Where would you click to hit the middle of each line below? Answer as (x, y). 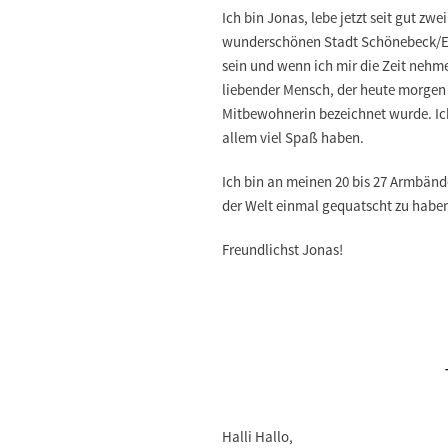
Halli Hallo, (257, 436)
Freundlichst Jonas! (282, 249)
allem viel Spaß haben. (294, 137)
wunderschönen (273, 41)
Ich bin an (254, 181)
